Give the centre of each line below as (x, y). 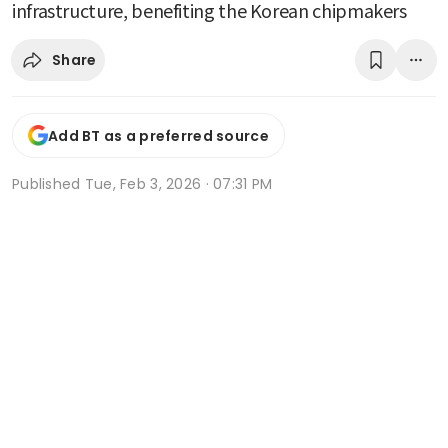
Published (48, 184)
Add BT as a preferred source (158, 135)
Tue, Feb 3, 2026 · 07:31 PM (178, 184)
